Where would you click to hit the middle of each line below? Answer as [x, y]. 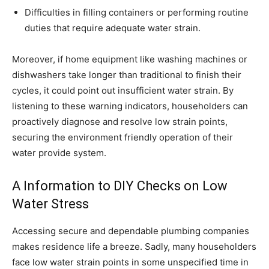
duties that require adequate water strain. [114, 28]
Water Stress [50, 204]
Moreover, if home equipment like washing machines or [130, 59]
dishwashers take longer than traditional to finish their [127, 75]
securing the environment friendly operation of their [122, 137]
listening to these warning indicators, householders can [130, 106]
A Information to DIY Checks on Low [120, 186]
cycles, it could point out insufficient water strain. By [123, 90]
